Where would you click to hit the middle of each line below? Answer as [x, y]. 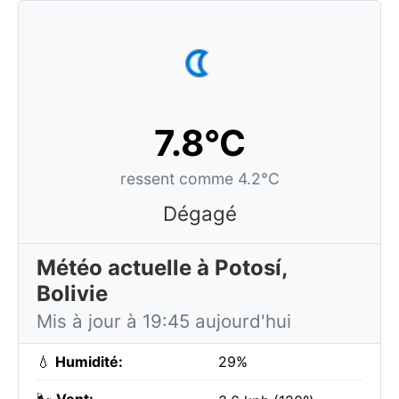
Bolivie [72, 293]
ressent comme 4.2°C [199, 179]
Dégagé [199, 213]
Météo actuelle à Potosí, [162, 268]
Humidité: [89, 362]
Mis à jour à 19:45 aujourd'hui [164, 321]
